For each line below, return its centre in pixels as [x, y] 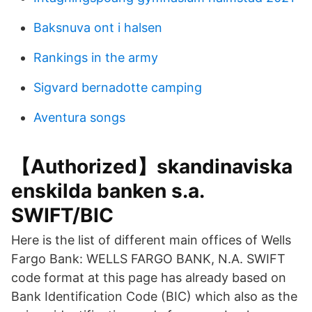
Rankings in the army [96, 57]
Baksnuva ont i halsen [98, 28]
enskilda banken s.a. [108, 191]
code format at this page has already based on [149, 278]
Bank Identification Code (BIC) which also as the [154, 296]
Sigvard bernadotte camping [118, 87]
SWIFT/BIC [62, 215]
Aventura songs [79, 117]
